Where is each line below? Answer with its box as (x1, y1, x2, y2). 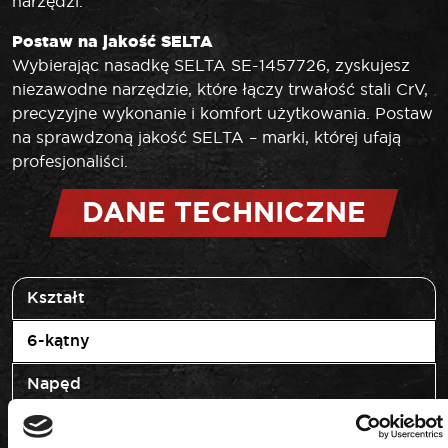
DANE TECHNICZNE (82, 193, 366, 231)
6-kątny (27, 330, 90, 352)
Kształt (27, 287, 85, 309)
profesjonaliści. (12, 150, 128, 171)
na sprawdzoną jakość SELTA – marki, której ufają (12, 126, 401, 147)
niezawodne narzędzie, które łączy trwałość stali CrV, (12, 78, 428, 99)
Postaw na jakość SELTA (12, 29, 213, 52)
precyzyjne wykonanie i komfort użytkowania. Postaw (12, 102, 433, 123)
